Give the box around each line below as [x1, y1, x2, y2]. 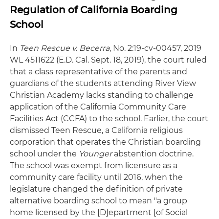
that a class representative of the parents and [10, 67, 187, 76]
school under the [10, 149, 79, 158]
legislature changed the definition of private [10, 184, 183, 194]
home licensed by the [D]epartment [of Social [10, 208, 188, 217]
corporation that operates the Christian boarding [10, 137, 201, 147]
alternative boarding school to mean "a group [10, 196, 187, 205]
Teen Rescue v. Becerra [20, 44, 109, 53]
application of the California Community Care [10, 102, 186, 111]
